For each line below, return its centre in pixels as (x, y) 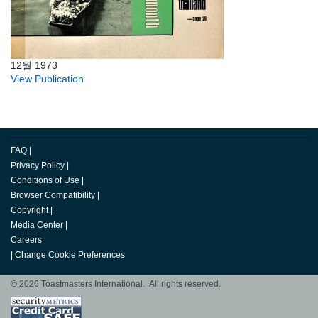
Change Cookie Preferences (70, 255)
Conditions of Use (45, 181)
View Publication (47, 79)
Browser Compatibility (53, 196)
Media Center (37, 225)
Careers (26, 240)
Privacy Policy (38, 166)
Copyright (29, 210)
